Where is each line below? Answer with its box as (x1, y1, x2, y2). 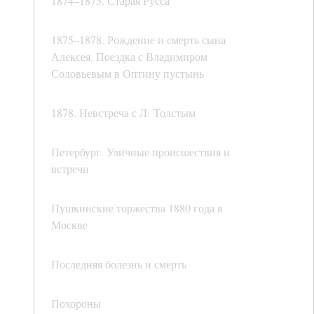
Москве (51, 217, 88, 233)
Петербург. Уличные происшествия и (51, 144, 230, 160)
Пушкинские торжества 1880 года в (51, 200, 223, 216)
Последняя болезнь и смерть (51, 257, 186, 272)
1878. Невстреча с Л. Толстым (51, 105, 196, 121)
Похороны (51, 296, 101, 311)
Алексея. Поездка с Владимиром (51, 49, 207, 64)
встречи (51, 161, 89, 177)
